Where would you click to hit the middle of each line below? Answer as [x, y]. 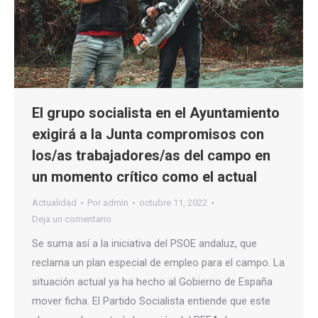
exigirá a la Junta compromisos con [148, 135]
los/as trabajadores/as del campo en [151, 156]
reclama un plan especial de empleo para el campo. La [158, 263]
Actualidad [54, 203]
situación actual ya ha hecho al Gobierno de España [152, 282]
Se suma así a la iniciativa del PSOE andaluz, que [144, 244]
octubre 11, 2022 [173, 203]
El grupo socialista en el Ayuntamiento [156, 113]
